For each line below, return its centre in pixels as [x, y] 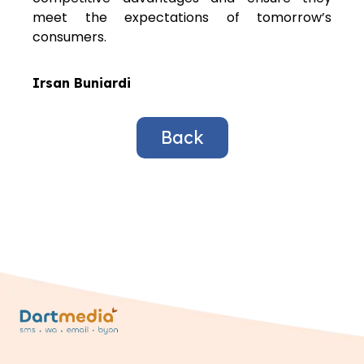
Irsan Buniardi [82, 82]
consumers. [69, 37]
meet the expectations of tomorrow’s [182, 17]
